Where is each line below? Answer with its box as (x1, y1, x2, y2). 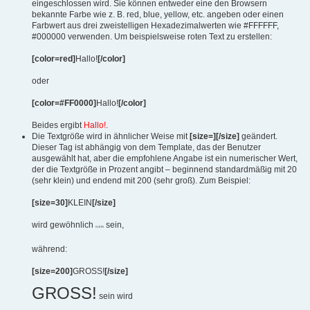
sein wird (97, 291, 133, 301)
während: (32, 244, 67, 254)
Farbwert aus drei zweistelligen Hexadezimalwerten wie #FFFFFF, (32, 21, 279, 30)
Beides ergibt (32, 120, 84, 130)
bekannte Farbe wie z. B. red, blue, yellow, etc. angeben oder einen (32, 10, 284, 19)
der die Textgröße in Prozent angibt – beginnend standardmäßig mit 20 (32, 165, 297, 174)
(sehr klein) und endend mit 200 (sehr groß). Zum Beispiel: (32, 176, 250, 185)
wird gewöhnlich (32, 220, 95, 230)
